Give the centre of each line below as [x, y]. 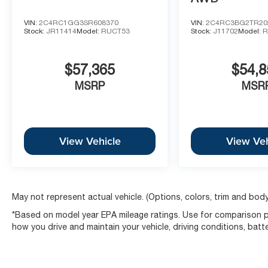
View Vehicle [90, 141]
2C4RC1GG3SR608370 [79, 22]
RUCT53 [115, 31]
